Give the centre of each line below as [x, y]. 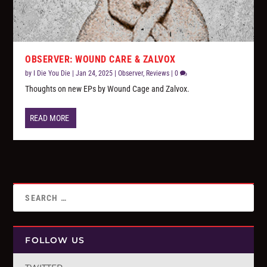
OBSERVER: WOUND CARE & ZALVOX [100, 60]
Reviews [158, 74]
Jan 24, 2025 [94, 74]
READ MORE [50, 118]
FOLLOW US [55, 240]
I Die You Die [52, 74]
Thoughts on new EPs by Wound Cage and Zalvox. [108, 89]
